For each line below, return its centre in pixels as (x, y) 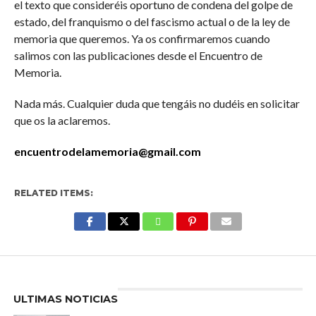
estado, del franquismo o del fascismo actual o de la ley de (152, 21)
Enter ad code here (158, 262)
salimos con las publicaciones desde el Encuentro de (138, 55)
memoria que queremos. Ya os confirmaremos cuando (142, 38)
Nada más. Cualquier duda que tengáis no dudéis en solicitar (157, 103)
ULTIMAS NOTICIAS (65, 299)
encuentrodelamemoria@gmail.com (107, 151)
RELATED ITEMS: (53, 193)
